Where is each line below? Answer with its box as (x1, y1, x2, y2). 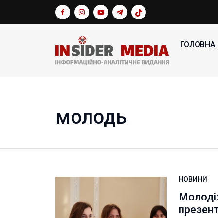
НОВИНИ (179, 175, 208, 183)
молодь (55, 106, 127, 128)
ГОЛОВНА (180, 40, 216, 49)
